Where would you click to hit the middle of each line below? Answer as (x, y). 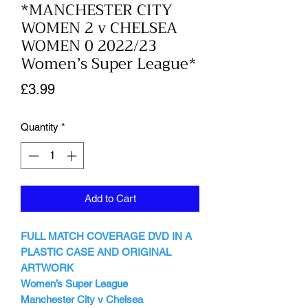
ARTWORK (47, 267)
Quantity (40, 127)
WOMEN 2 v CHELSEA (99, 28)
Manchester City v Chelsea (82, 299)
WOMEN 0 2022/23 (89, 46)
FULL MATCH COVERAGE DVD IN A (106, 236)
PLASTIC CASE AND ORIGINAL (96, 252)
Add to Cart (110, 198)
